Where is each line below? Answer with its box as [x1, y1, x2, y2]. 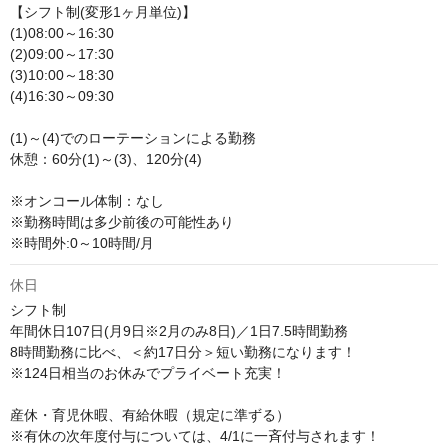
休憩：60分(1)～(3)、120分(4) [10, 151, 202, 168]
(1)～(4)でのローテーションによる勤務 [10, 130, 256, 147]
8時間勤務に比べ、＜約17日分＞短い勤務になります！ [10, 344, 356, 361]
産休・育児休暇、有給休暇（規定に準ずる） [10, 407, 290, 424]
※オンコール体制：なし [10, 193, 164, 210]
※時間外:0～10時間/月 [10, 235, 154, 252]
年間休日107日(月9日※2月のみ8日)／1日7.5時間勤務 [10, 323, 348, 340]
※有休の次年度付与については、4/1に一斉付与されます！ [10, 428, 380, 445]
